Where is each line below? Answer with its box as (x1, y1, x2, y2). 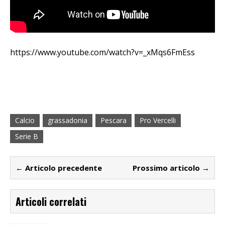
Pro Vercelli (140, 115, 176, 125)
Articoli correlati (16, 193, 86, 209)
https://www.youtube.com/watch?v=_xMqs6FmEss (10, 46, 195, 58)
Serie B (15, 131, 38, 141)
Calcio (15, 115, 35, 125)
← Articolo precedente (16, 162, 102, 173)
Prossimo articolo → (133, 162, 209, 173)
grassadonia (48, 115, 87, 125)
